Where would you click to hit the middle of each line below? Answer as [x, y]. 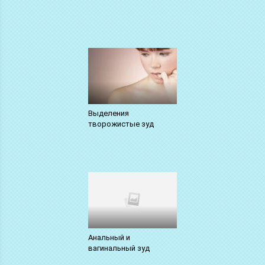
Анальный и [109, 237]
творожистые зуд [121, 124]
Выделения [108, 113]
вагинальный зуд [119, 248]
